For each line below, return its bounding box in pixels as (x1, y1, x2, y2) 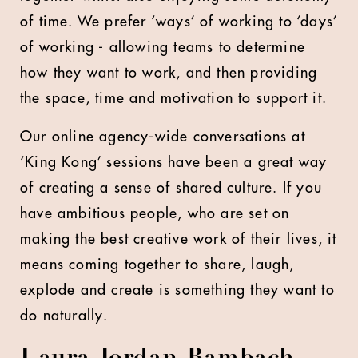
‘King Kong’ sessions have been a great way (20, 155, 328, 169)
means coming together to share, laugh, (20, 257, 295, 272)
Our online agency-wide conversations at (20, 129, 305, 144)
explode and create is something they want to (20, 283, 335, 297)
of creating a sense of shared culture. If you (20, 181, 323, 195)
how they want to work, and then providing (20, 66, 318, 80)
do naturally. (20, 308, 109, 323)
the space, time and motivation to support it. (20, 91, 328, 105)
